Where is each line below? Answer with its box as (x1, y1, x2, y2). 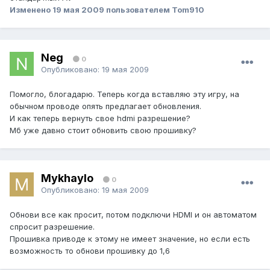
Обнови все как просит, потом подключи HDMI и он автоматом (10, 210, 257, 220)
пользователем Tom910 (104, 5, 204, 15)
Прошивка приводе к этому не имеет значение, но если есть (10, 234, 250, 244)
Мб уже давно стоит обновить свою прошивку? (10, 125, 196, 136)
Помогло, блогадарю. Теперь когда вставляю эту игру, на (10, 89, 239, 99)
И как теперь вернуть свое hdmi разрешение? (10, 113, 190, 124)
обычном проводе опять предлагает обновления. (10, 101, 201, 111)
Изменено (10, 5, 52, 15)
